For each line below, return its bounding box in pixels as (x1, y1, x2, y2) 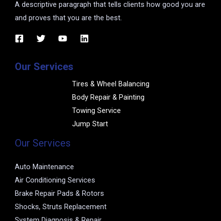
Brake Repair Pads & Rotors (15, 189, 104, 198)
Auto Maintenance (15, 162, 74, 172)
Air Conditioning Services (15, 176, 95, 185)
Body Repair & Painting (72, 93, 145, 102)
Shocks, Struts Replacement (15, 202, 107, 212)
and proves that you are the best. (15, 13, 122, 22)
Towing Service (72, 106, 121, 115)
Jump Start (72, 119, 108, 129)
